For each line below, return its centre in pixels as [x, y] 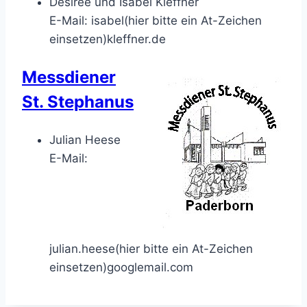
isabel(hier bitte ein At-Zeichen [176, 20]
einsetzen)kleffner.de [108, 39]
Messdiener [69, 77]
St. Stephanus [78, 101]
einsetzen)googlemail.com [121, 267]
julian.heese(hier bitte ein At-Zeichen [151, 248]
